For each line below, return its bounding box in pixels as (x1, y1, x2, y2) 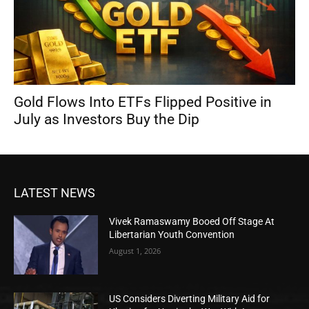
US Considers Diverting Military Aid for (109, 292, 270, 304)
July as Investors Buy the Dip (14, 111, 199, 128)
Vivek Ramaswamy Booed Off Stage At (109, 216, 275, 228)
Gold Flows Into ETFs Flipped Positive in (14, 94, 272, 111)
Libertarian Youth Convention (109, 229, 235, 241)
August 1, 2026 (109, 246, 161, 257)
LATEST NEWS (14, 186, 95, 201)
